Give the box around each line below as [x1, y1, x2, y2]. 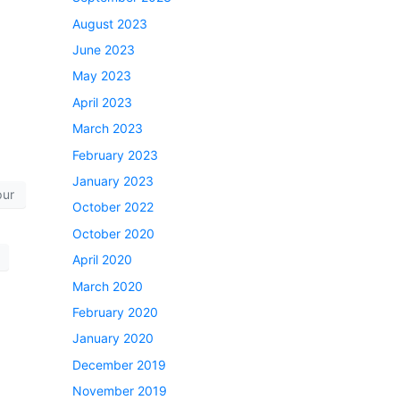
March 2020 [72, 278, 143, 294]
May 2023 [72, 68, 131, 84]
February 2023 [72, 146, 158, 162]
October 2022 [72, 199, 154, 215]
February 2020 [72, 304, 158, 320]
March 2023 [72, 121, 143, 137]
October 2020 [72, 225, 154, 241]
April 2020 [72, 252, 132, 268]
